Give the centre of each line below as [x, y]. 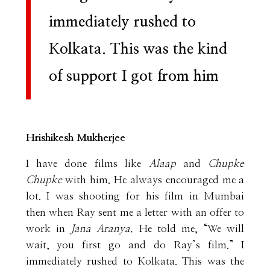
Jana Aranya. [105, 228]
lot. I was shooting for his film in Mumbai [135, 196]
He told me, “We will [192, 228]
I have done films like [87, 163]
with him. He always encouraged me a [155, 180]
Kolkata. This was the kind [138, 49]
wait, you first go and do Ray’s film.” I [135, 245]
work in [48, 228]
